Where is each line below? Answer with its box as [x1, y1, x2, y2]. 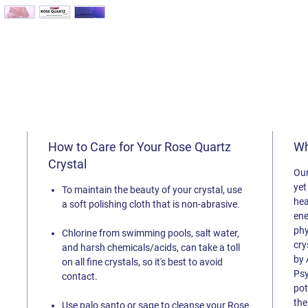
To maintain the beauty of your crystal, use [62, 184, 243, 195]
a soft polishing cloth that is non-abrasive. [62, 199, 241, 210]
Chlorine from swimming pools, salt [62, 228, 212, 239]
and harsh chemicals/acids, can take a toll [62, 242, 241, 253]
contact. [62, 271, 98, 282]
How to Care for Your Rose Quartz [48, 140, 232, 154]
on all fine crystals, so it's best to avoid [62, 256, 223, 267]
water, [213, 228, 240, 239]
